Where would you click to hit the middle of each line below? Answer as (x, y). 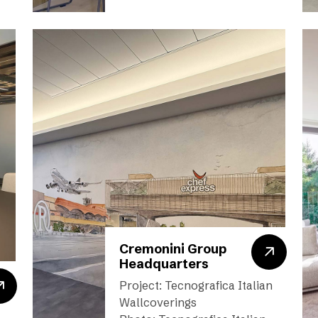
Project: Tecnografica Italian (196, 285)
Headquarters (164, 264)
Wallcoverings (158, 302)
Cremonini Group (173, 249)
